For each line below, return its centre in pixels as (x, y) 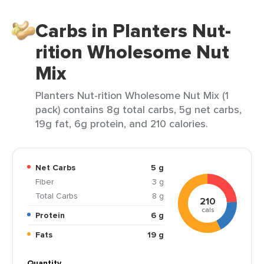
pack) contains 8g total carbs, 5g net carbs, (138, 109)
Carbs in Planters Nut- (133, 31)
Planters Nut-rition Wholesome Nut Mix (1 (132, 95)
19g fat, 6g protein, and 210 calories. (122, 123)
